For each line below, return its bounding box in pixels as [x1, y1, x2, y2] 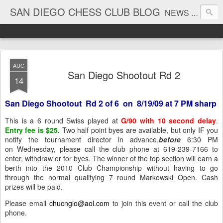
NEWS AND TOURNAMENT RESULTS [165, 7, 191, 18]
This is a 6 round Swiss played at [5, 115, 121, 125]
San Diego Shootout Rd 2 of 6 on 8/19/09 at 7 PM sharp [5, 98, 217, 109]
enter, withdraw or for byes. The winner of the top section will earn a [5, 153, 218, 163]
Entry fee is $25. [5, 125, 60, 135]
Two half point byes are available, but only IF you [62, 125, 219, 135]
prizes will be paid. [5, 182, 65, 192]
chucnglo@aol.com [49, 198, 110, 208]
